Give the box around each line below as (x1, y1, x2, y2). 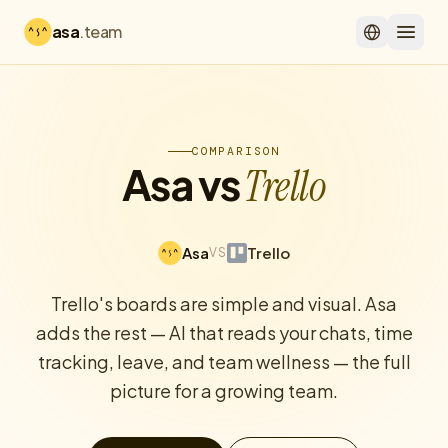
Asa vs (122, 157, 245, 210)
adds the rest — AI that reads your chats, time (35, 321, 413, 344)
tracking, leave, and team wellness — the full (37, 350, 411, 373)
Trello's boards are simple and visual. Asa (51, 292, 397, 315)
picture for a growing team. (110, 379, 338, 402)
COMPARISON (191, 144, 281, 159)
